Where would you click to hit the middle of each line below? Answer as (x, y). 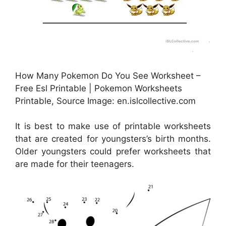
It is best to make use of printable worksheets (113, 126)
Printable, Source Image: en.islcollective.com (105, 101)
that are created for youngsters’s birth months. (113, 139)
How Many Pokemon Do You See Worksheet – (108, 75)
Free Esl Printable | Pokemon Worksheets (99, 88)
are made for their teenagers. (75, 164)
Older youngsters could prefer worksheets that (113, 152)
